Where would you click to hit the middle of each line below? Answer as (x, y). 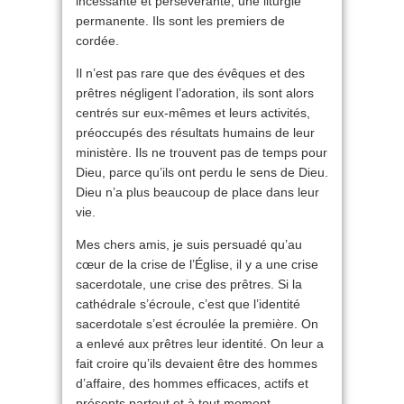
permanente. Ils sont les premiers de (180, 21)
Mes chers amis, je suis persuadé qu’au (189, 245)
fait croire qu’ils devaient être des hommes (197, 364)
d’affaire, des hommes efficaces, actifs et (192, 384)
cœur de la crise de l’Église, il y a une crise (197, 265)
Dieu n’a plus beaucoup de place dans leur (197, 193)
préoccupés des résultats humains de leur (195, 133)
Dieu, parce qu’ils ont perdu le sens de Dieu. (202, 173)
